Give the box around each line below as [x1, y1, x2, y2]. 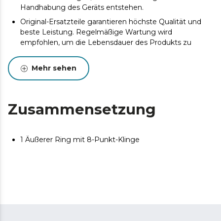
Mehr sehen [32, 64, 76, 73]
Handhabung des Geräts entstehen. [20, 3, 144, 12]
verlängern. [20, 48, 59, 57]
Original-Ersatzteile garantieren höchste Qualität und [20, 17, 201, 26]
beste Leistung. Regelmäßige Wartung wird [20, 28, 172, 37]
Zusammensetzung [8, 101, 156, 118]
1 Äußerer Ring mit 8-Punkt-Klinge [20, 135, 140, 144]
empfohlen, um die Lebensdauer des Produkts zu [20, 38, 191, 47]
